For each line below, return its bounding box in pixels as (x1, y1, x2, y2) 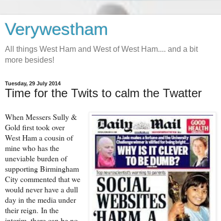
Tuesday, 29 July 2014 (5, 80, 61, 86)
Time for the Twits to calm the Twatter (5, 86, 202, 100)
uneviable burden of (5, 152, 67, 163)
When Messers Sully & (5, 111, 77, 122)
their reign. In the (5, 204, 59, 215)
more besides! (5, 56, 54, 64)
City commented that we (5, 173, 80, 184)
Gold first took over (5, 121, 65, 132)
